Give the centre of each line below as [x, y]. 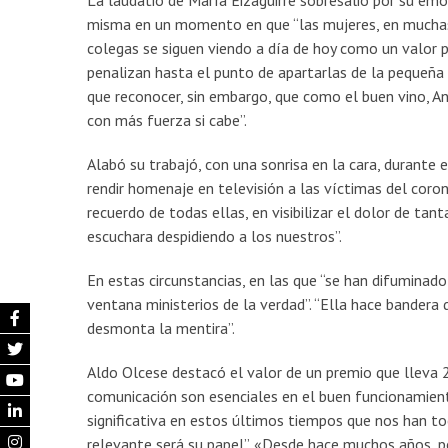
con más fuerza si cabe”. [167, 120]
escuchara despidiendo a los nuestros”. [214, 236]
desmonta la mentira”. [161, 328]
